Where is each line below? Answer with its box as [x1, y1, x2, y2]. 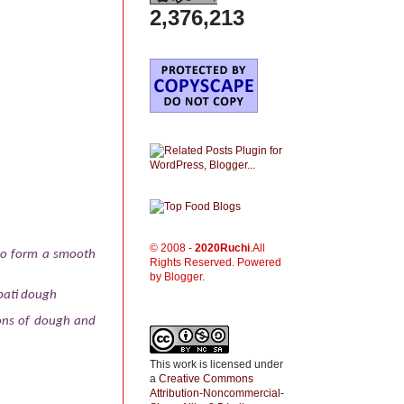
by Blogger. [150, 271, 205, 283]
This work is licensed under [150, 358, 283, 371]
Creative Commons [159, 372, 253, 385]
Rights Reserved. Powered [150, 256, 281, 269]
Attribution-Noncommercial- [150, 387, 284, 399]
